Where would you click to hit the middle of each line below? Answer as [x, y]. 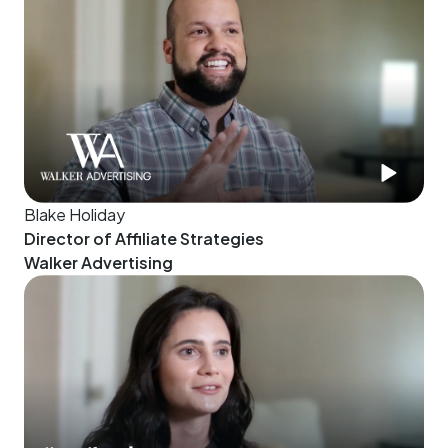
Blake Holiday [74, 214]
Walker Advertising [98, 262]
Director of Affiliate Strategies [144, 238]
